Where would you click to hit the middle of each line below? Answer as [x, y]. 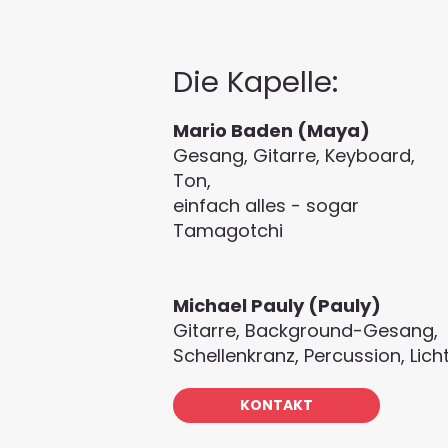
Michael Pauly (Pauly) [276, 305]
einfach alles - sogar [265, 205]
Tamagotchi [227, 230]
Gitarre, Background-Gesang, [305, 330]
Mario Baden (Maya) [271, 130]
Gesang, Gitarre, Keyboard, [293, 155]
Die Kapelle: [255, 82]
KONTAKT [276, 404]
